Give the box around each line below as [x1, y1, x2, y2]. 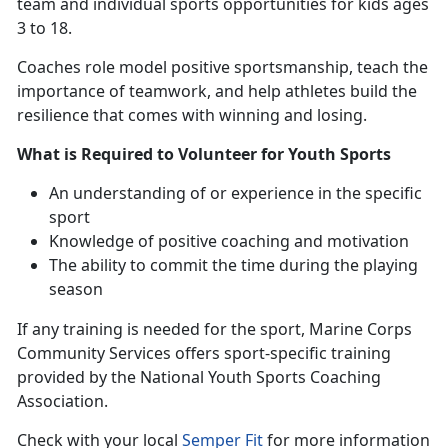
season [49, 278, 103, 301]
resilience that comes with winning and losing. [17, 104, 367, 127]
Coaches [17, 56, 85, 79]
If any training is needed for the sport [17, 318, 301, 341]
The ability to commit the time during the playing [49, 254, 418, 277]
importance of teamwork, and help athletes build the [17, 80, 417, 103]
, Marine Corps [301, 318, 412, 341]
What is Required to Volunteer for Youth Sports [17, 143, 395, 166]
